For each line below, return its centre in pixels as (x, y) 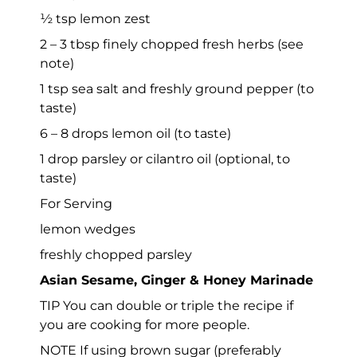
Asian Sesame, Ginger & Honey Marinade (177, 280)
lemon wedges (88, 229)
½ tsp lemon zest (95, 18)
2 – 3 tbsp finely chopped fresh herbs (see (172, 44)
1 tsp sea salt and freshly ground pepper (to (177, 88)
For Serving (76, 203)
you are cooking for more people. (145, 324)
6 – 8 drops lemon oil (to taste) (135, 133)
